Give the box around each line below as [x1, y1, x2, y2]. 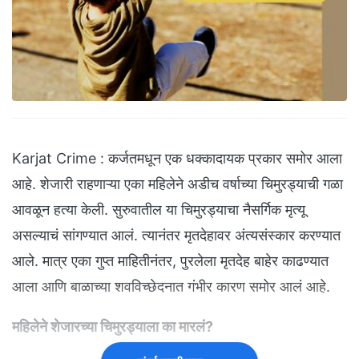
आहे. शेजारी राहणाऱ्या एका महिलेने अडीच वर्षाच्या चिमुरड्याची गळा [12, 175, 343, 193]
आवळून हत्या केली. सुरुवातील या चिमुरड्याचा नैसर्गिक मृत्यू [12, 201, 305, 219]
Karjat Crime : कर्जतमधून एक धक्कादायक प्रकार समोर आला [12, 150, 342, 167]
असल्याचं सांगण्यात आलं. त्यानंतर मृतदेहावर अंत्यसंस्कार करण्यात [12, 227, 341, 244]
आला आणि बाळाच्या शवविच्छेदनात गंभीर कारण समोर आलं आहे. [12, 278, 334, 296]
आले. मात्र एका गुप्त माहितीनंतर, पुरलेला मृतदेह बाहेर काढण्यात [12, 252, 329, 270]
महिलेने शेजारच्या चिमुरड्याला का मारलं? [12, 318, 216, 336]
